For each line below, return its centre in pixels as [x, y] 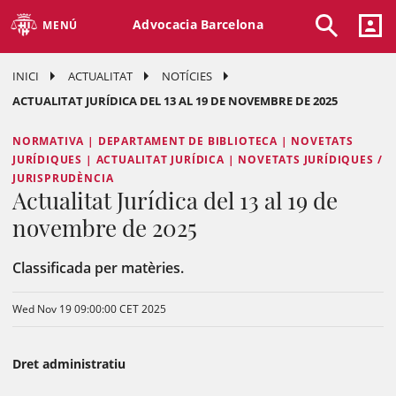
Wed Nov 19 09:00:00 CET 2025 [89, 309]
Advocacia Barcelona [198, 24]
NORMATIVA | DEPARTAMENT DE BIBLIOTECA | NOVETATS [183, 141]
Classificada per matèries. [100, 268]
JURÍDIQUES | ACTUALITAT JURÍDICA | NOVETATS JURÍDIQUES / [198, 160]
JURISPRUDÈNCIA [63, 178]
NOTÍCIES [187, 76]
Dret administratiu [69, 364]
